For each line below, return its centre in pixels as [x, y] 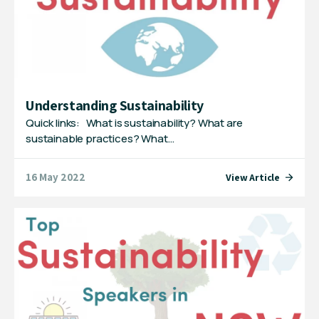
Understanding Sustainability [115, 105]
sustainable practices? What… [100, 138]
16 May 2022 [56, 177]
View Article [253, 177]
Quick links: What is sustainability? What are [134, 122]
